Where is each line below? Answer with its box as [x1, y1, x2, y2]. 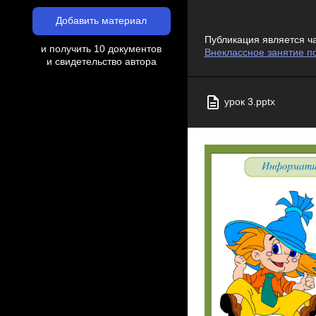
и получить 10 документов [41, 44, 162, 54]
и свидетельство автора [46, 56, 157, 67]
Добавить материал [56, 16, 147, 26]
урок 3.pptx [224, 97, 275, 108]
